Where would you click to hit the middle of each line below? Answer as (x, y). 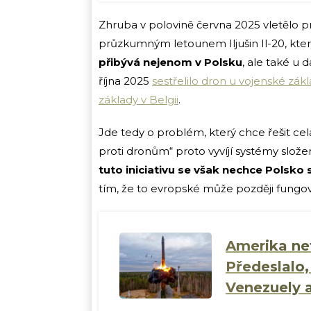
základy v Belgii (138, 100)
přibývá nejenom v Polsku (170, 62)
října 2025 (125, 81)
